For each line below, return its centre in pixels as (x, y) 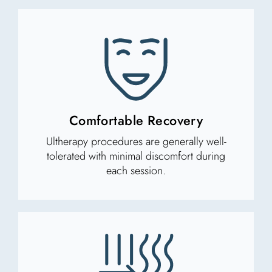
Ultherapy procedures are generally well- (136, 141)
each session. (136, 170)
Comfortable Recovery (136, 120)
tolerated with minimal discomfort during (136, 156)
